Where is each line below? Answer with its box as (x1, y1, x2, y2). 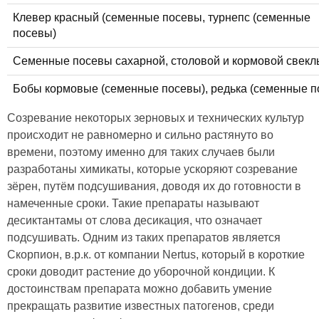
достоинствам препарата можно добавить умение (7, 283, 272, 296)
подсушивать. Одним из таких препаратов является (7, 231, 281, 244)
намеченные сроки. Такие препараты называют (7, 197, 259, 210)
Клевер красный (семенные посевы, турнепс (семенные (13, 11, 310, 24)
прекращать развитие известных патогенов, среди (7, 300, 274, 313)
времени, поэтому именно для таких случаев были (7, 146, 275, 159)
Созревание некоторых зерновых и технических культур (7, 112, 304, 125)
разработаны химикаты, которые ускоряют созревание (7, 163, 298, 176)
